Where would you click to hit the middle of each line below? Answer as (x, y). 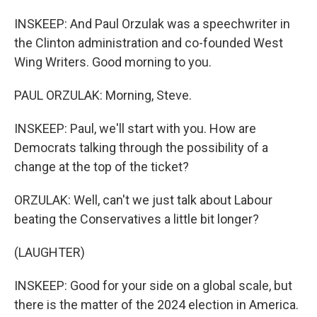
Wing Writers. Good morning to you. (113, 62)
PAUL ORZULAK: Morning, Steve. (103, 95)
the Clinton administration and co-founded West (149, 43)
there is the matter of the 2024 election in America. (156, 305)
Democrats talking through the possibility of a (141, 148)
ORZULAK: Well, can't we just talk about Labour (143, 200)
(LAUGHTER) (50, 252)
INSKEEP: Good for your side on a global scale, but (153, 286)
